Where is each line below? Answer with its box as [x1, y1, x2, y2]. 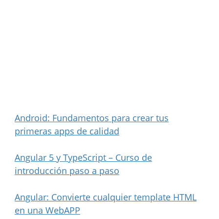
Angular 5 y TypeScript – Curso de [15, 151, 152, 163]
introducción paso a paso [15, 164, 119, 176]
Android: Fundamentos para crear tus [15, 111, 169, 124]
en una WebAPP [15, 204, 80, 216]
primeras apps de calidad [15, 125, 119, 137]
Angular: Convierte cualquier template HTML [15, 191, 197, 203]
